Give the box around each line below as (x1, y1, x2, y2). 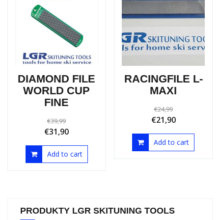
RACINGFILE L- (124, 97, 203, 110)
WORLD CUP (23, 109, 90, 121)
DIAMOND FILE (18, 97, 96, 110)
